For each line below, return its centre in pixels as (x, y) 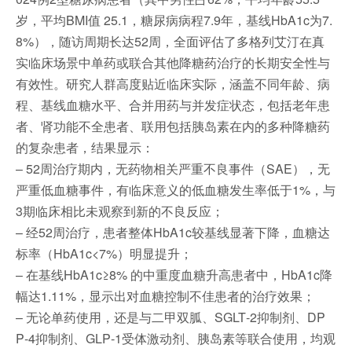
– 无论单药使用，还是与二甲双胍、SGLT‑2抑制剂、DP (170, 317)
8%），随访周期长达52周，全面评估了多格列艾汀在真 (170, 41)
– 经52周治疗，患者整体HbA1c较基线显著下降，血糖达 (173, 232)
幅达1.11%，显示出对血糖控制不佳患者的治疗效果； (165, 296)
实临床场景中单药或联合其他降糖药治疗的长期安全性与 (173, 62)
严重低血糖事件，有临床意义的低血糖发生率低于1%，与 (176, 190)
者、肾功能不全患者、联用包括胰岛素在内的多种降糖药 (173, 126)
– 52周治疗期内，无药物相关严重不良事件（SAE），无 (173, 169)
